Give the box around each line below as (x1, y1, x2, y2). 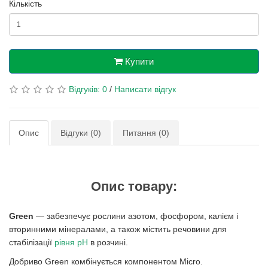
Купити (125, 56, 154, 66)
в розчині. (88, 237, 128, 247)
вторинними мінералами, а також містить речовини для (9, 224, 227, 234)
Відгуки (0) (60, 128, 101, 138)
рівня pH (54, 237, 88, 247)
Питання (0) (123, 128, 169, 138)
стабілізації (9, 237, 54, 247)
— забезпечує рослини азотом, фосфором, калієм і (33, 211, 238, 221)
